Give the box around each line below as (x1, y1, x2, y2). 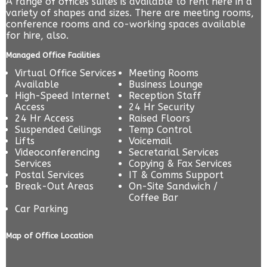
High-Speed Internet (15, 90, 110, 102)
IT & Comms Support (129, 169, 224, 181)
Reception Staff (129, 90, 201, 102)
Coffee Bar (129, 192, 179, 204)
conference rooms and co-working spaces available (6, 18, 246, 30)
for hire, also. (6, 30, 69, 42)
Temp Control (129, 124, 193, 136)
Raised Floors (129, 113, 191, 125)
